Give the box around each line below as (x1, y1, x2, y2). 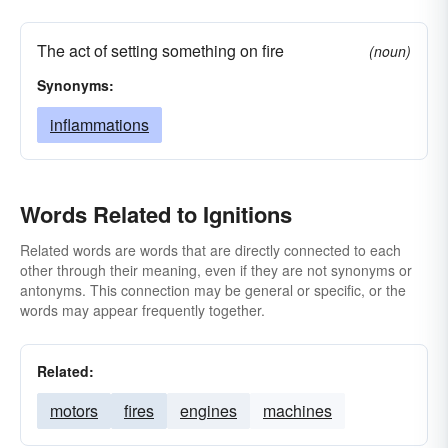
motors (50, 399, 98, 422)
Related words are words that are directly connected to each (20, 240, 401, 260)
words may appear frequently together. (20, 300, 265, 320)
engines (180, 399, 237, 422)
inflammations (50, 113, 149, 136)
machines (263, 399, 332, 422)
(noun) (369, 41, 411, 61)
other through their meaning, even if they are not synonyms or (20, 260, 412, 280)
